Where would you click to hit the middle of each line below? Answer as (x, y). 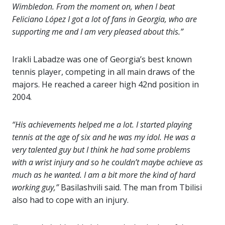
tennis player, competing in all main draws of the (103, 72)
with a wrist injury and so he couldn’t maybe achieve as (107, 162)
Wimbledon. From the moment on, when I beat (93, 7)
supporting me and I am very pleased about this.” (98, 32)
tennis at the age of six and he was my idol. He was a (104, 137)
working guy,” (35, 187)
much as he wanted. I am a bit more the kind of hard (104, 175)
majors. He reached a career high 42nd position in (105, 84)
